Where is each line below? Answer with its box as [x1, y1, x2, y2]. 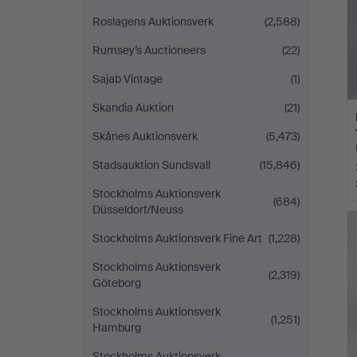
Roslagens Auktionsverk [92, 14, 214, 29]
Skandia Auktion [92, 100, 174, 115]
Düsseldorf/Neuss [92, 202, 183, 217]
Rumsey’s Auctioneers [92, 43, 206, 57]
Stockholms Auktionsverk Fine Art [92, 231, 262, 245]
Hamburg [92, 320, 141, 335]
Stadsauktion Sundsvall [92, 158, 210, 172]
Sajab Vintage [92, 72, 163, 86]
